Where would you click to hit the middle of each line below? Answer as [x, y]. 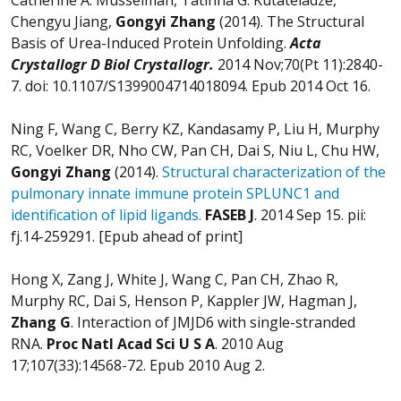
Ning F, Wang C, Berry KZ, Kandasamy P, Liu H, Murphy [195, 128]
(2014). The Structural [290, 21]
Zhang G [41, 322]
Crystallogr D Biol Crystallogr [110, 64]
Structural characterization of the [274, 171]
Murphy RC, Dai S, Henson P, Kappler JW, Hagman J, [184, 300]
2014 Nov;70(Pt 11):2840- [299, 64]
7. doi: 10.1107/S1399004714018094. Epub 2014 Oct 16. [191, 85]
